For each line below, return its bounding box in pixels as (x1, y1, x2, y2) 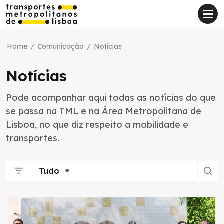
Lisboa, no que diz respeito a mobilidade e (6, 119, 188, 130)
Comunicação (37, 42, 84, 51)
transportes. (6, 132, 59, 144)
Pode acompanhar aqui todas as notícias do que (6, 92, 216, 103)
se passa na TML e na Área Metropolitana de (6, 105, 201, 117)
